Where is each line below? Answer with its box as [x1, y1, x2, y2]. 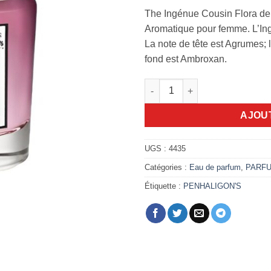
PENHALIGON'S [183, 181, 241, 191]
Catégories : [145, 163, 189, 172]
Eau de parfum [189, 163, 241, 172]
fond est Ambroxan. [145, 53, 227, 64]
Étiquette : [145, 181, 183, 191]
